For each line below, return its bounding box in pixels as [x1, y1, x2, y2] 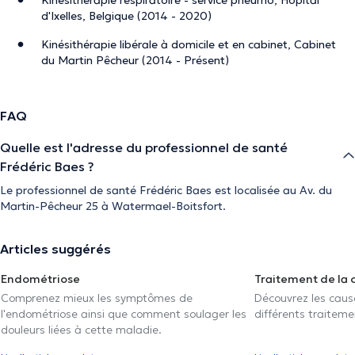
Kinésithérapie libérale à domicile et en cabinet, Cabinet [41, 36, 336, 52]
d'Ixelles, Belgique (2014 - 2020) [41, 8, 212, 23]
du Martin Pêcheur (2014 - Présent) [41, 52, 229, 67]
